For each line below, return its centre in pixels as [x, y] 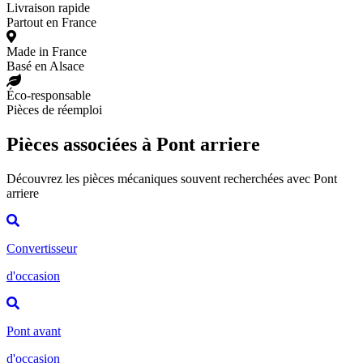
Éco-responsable [49, 95]
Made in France [47, 51]
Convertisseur [42, 248]
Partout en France [51, 22]
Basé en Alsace [45, 66]
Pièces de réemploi [54, 109]
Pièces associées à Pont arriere [133, 144]
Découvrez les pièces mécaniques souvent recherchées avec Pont [172, 178]
